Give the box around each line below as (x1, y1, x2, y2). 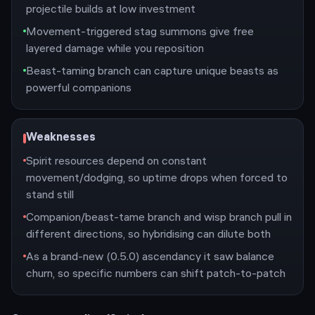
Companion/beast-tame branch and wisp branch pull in (26, 212, 292, 224)
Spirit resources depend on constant (26, 156, 207, 168)
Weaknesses (26, 132, 96, 144)
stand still (26, 190, 74, 202)
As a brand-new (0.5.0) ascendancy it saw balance (26, 252, 274, 264)
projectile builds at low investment (26, 4, 195, 16)
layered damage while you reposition (26, 44, 204, 56)
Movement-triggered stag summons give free (26, 27, 254, 39)
